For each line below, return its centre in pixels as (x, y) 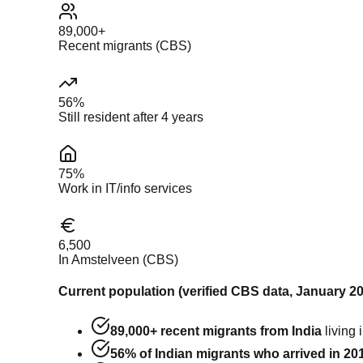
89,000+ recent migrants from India (216, 331)
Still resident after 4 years (131, 117)
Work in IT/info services (125, 188)
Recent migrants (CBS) (125, 45)
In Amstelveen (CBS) (118, 259)
